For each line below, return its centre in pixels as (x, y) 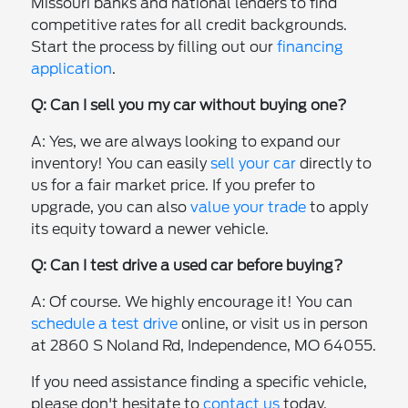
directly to (334, 163)
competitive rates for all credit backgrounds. (189, 25)
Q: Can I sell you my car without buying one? (189, 105)
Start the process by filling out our (154, 46)
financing (311, 46)
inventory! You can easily (121, 163)
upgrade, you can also (111, 207)
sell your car (254, 163)
